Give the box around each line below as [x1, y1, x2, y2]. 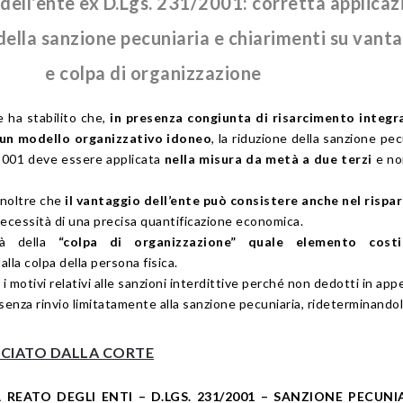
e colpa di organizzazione [45, 62, 262, 85]
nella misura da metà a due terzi [164, 151, 372, 167]
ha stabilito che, [4, 110, 111, 126]
